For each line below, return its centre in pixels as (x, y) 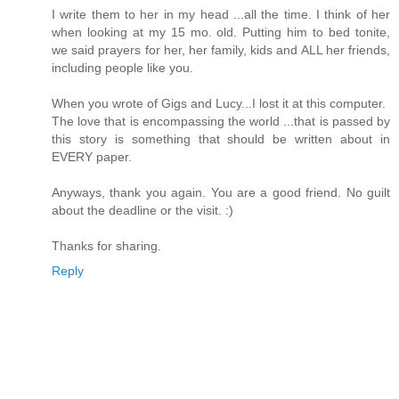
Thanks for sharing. (106, 245)
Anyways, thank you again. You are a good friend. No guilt (221, 192)
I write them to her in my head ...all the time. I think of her (221, 14)
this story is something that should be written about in (221, 138)
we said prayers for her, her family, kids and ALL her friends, (221, 49)
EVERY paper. (92, 156)
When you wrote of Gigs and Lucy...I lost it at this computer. (219, 103)
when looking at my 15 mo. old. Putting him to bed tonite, (221, 32)
